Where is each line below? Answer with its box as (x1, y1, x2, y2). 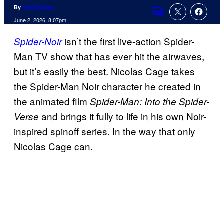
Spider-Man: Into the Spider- (90, 95, 209, 108)
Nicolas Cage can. (14, 139, 93, 153)
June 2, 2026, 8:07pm (14, 16, 66, 24)
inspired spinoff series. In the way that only (14, 124, 195, 138)
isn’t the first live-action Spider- (64, 34, 194, 48)
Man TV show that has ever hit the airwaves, (14, 49, 204, 63)
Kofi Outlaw (22, 3, 54, 11)
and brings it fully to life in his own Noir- (41, 109, 206, 123)
